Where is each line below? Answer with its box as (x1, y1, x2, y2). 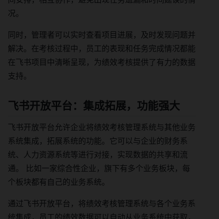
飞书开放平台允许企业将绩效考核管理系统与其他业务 (8, 122, 196, 132)
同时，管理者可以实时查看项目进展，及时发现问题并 (8, 29, 196, 40)
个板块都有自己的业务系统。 (8, 177, 109, 187)
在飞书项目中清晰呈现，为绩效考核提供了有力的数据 (8, 57, 196, 67)
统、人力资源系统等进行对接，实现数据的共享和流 (8, 150, 188, 160)
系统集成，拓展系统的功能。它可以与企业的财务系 (8, 136, 188, 146)
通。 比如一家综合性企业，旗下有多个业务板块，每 (8, 163, 190, 174)
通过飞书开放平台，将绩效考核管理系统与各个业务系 (8, 198, 196, 209)
